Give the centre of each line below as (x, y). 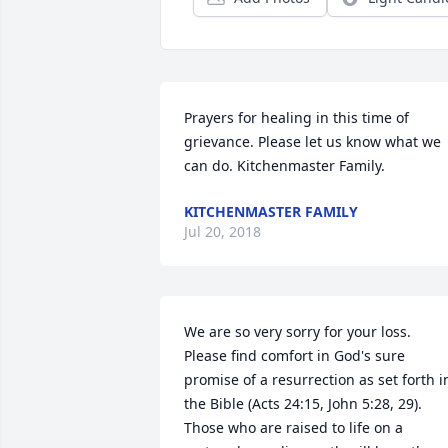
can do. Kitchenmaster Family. (284, 165)
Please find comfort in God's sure (294, 355)
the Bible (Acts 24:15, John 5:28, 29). (303, 403)
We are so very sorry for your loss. (297, 331)
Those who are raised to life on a (293, 427)
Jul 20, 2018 (222, 231)
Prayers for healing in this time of (296, 117)
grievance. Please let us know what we (312, 141)
